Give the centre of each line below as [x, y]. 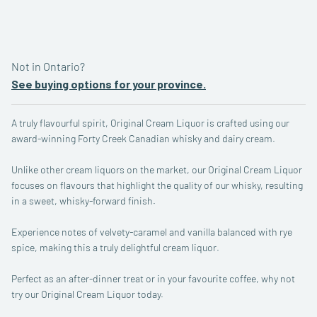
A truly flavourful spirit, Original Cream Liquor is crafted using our [150, 123]
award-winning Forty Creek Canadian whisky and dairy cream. [143, 138]
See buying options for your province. [109, 84]
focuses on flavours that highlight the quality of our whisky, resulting [157, 185]
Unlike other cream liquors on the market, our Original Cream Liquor [157, 169]
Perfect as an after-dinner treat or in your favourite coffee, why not [153, 278]
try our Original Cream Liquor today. [87, 294]
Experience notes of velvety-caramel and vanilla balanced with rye [152, 232]
